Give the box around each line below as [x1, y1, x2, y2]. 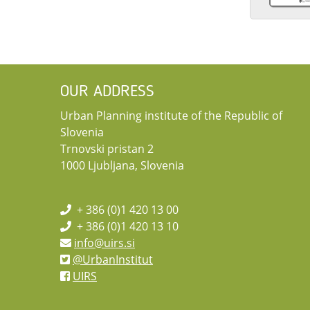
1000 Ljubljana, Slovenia [60, 158, 184, 174]
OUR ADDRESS [60, 84, 154, 101]
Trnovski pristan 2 [60, 141, 154, 157]
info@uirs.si [74, 235, 135, 251]
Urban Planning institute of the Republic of [60, 108, 282, 124]
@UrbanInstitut [73, 252, 153, 268]
